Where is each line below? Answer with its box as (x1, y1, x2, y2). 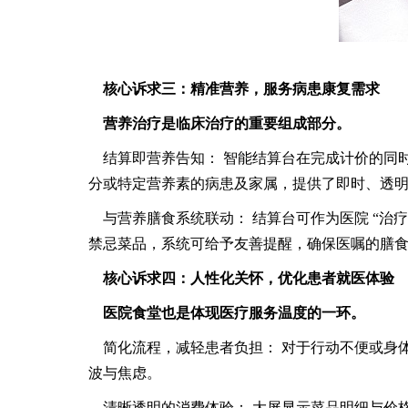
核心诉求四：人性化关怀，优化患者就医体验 (103, 270, 394, 287)
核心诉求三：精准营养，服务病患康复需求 (103, 81, 380, 97)
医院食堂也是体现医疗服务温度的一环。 (103, 305, 365, 321)
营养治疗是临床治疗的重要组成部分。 (103, 116, 351, 132)
